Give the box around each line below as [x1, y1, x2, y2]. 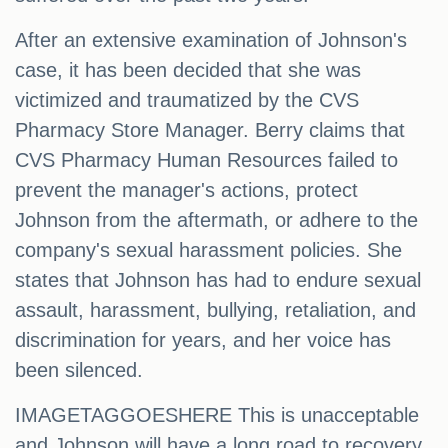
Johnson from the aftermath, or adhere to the [15, 209, 418, 232]
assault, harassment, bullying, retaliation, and [15, 299, 416, 322]
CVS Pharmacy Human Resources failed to [15, 149, 398, 172]
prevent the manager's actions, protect [15, 179, 358, 202]
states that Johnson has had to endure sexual [15, 269, 421, 292]
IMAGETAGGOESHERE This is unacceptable [15, 404, 419, 427]
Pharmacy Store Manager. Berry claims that [15, 119, 405, 142]
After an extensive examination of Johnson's [15, 29, 407, 52]
